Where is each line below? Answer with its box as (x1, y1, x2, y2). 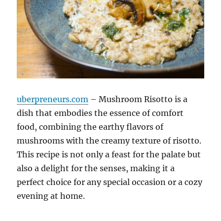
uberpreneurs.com (17, 94, 89, 104)
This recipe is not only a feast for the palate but (17, 149, 201, 159)
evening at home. (17, 190, 85, 201)
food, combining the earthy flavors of (17, 121, 164, 132)
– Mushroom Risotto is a (88, 94, 188, 104)
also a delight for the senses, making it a (17, 163, 175, 173)
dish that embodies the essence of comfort (17, 108, 184, 118)
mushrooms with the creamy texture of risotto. (17, 135, 202, 146)
